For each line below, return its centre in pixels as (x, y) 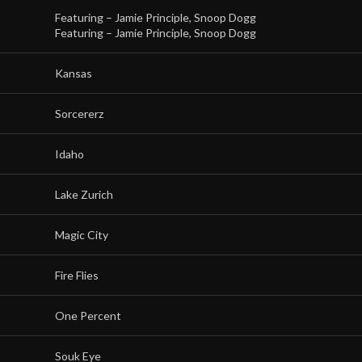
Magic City (82, 235)
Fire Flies (77, 275)
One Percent (88, 316)
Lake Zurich (84, 194)
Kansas (74, 73)
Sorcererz (79, 114)
